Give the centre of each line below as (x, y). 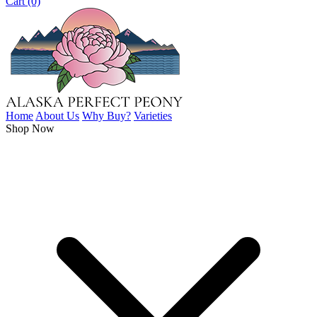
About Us (57, 116)
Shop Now (30, 128)
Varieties (153, 116)
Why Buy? (106, 116)
